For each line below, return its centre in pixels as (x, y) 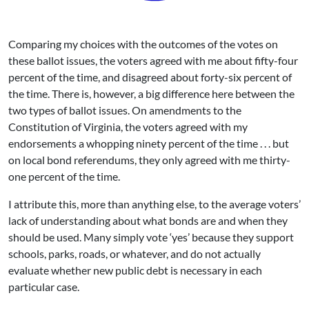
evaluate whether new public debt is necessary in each (135, 270)
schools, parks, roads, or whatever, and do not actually (134, 253)
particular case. (44, 286)
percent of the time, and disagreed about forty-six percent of (150, 77)
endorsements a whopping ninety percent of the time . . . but (149, 143)
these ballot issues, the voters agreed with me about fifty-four (153, 60)
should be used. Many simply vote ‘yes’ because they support (151, 237)
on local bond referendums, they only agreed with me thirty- (149, 159)
